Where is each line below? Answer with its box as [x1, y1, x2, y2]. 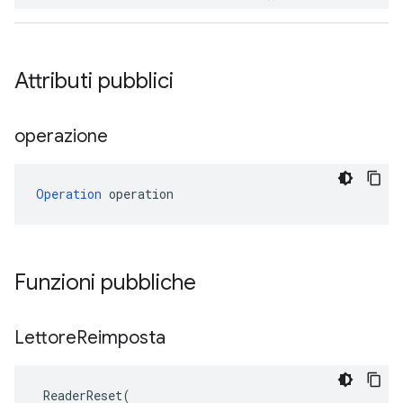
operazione [14, 125, 112, 148]
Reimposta [76, 327, 170, 349]
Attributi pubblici [14, 67, 179, 94]
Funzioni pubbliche [14, 269, 201, 296]
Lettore [14, 327, 76, 349]
